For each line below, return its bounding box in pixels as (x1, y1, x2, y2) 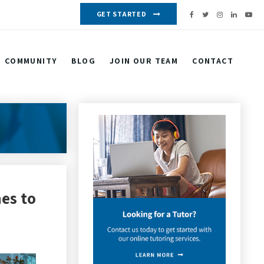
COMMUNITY (4, 55, 58, 66)
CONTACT (192, 55, 233, 66)
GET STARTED (96, 9, 147, 18)
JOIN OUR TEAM (109, 55, 179, 66)
